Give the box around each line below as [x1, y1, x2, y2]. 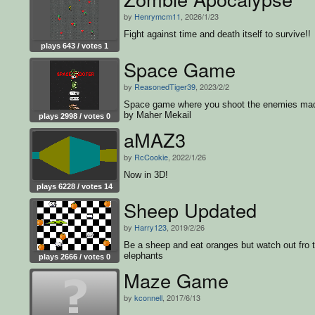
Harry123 [134, 221, 167, 233]
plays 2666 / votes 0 [39, 252, 110, 261]
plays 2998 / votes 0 [39, 111, 110, 120]
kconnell [134, 291, 162, 303]
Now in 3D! [124, 169, 168, 180]
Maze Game [124, 266, 229, 294]
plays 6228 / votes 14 [37, 181, 112, 191]
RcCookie [134, 150, 168, 162]
